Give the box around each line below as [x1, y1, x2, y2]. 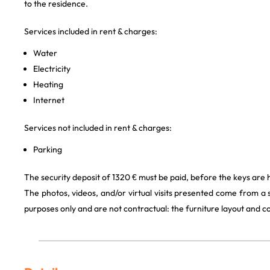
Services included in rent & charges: [24, 26, 157, 37]
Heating [33, 79, 63, 90]
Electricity [33, 63, 71, 74]
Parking [33, 144, 62, 155]
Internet [33, 95, 64, 105]
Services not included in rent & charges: [24, 122, 172, 133]
